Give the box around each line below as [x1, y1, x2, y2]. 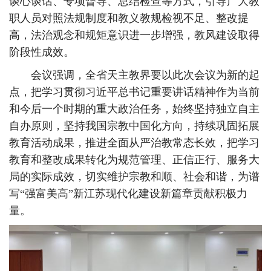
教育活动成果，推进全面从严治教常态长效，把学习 [9, 137, 260, 149]
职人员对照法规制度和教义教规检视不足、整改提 [9, 12, 249, 24]
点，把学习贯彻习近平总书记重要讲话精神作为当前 [9, 86, 260, 98]
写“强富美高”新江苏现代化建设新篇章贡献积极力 [9, 188, 247, 200]
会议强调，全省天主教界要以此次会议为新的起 [9, 69, 260, 81]
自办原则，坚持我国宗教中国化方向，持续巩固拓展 [9, 120, 260, 132]
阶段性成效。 [9, 46, 74, 58]
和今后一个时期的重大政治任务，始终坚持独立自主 [9, 103, 260, 115]
